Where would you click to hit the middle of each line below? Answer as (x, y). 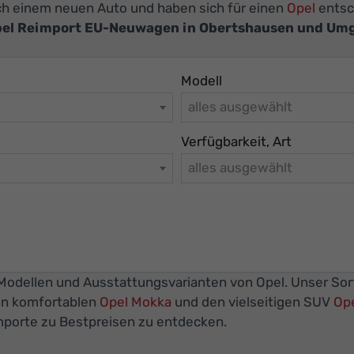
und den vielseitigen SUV (252, 302)
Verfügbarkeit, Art (236, 141)
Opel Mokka (136, 302)
